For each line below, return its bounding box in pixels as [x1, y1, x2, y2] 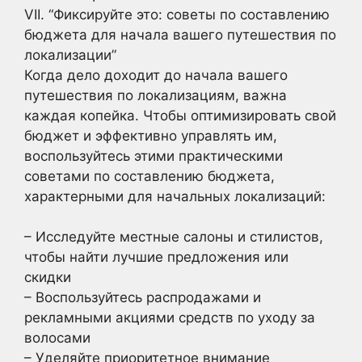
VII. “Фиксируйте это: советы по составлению [24, 6, 330, 23]
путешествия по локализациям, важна [24, 86, 287, 103]
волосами [24, 330, 90, 346]
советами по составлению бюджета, [24, 167, 275, 184]
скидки [24, 269, 71, 285]
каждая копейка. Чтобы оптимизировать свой [24, 107, 336, 124]
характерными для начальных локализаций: [24, 187, 326, 204]
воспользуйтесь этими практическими [24, 147, 283, 164]
